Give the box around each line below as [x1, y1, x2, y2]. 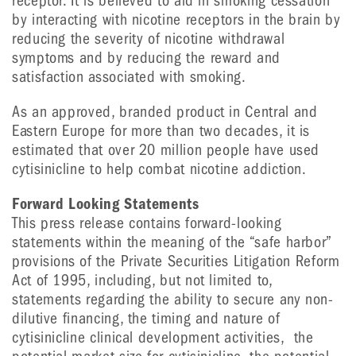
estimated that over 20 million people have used [12, 141, 320, 159]
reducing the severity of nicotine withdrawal [12, 29, 285, 48]
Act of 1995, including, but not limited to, [12, 271, 273, 289]
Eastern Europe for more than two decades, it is [12, 122, 311, 140]
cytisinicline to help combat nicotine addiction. [12, 160, 307, 178]
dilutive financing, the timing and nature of [12, 309, 281, 327]
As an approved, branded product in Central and [12, 103, 318, 121]
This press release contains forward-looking [12, 214, 282, 232]
